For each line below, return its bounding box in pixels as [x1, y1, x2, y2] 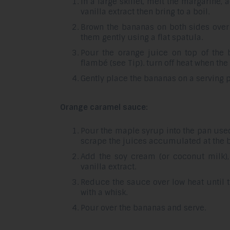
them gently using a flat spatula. [81, 32, 203, 43]
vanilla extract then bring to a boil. [81, 7, 209, 17]
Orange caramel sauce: [60, 102, 148, 113]
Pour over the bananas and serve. [81, 202, 206, 213]
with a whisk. [81, 187, 127, 198]
